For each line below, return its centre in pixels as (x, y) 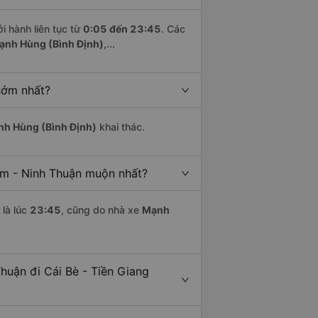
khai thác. (121, 127)
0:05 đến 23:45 (122, 29)
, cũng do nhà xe (102, 210)
